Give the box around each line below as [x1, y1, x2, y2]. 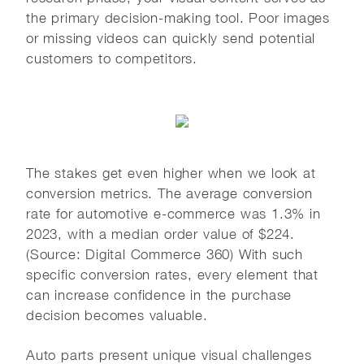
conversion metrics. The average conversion [26, 184, 313, 201]
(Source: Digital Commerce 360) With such [26, 245, 303, 262]
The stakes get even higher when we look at [26, 164, 316, 181]
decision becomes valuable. [26, 306, 208, 323]
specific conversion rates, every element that [26, 266, 318, 283]
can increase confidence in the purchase [26, 286, 292, 303]
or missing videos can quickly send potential [26, 29, 316, 46]
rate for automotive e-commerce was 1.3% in [26, 205, 321, 222]
